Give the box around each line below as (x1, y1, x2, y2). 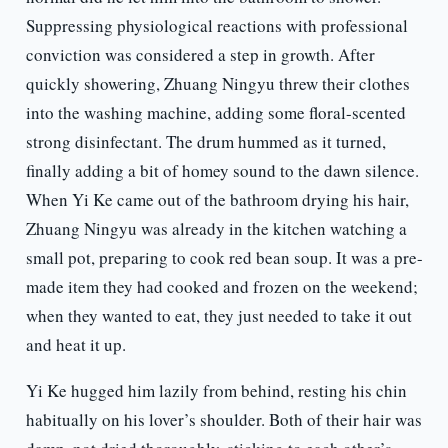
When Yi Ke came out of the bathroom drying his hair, (25, 188, 409, 212)
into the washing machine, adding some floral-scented (25, 101, 406, 125)
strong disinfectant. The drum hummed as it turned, (25, 130, 386, 154)
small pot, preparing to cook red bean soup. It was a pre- (25, 246, 423, 270)
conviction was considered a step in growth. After (25, 43, 375, 67)
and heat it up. (25, 333, 126, 357)
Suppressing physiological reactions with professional (25, 14, 408, 38)
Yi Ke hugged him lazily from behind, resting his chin (25, 379, 407, 403)
